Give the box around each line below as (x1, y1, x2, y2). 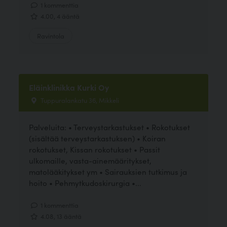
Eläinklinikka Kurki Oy (29, 81, 109, 93)
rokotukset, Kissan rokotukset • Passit (29, 143, 161, 155)
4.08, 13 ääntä (39, 211, 82, 221)
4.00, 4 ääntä (39, 11, 80, 21)
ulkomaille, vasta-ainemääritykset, (29, 155, 152, 166)
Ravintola (37, 30, 65, 40)
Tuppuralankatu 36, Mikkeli (39, 95, 120, 104)
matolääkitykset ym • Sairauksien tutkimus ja (29, 166, 187, 177)
